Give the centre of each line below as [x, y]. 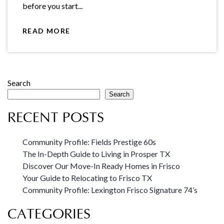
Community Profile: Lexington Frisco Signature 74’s [110, 189]
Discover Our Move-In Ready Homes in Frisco [101, 165]
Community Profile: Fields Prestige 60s [89, 141]
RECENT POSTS [56, 117]
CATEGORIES [49, 214]
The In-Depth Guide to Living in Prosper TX [96, 153]
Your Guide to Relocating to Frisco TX [87, 177]
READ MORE [46, 30]
